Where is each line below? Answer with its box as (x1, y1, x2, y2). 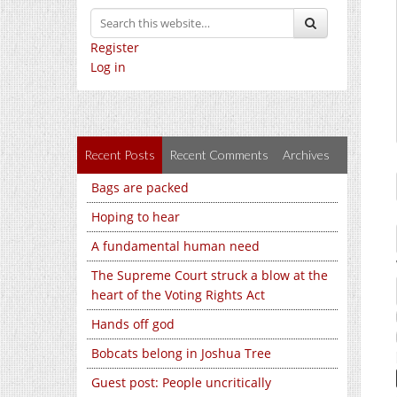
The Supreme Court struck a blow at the (91, 267, 328, 284)
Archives (283, 147, 330, 162)
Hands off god (91, 315, 175, 332)
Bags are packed (91, 179, 189, 196)
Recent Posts (84, 147, 155, 162)
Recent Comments (169, 147, 269, 162)
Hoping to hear (91, 208, 180, 225)
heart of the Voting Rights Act (91, 286, 265, 303)
